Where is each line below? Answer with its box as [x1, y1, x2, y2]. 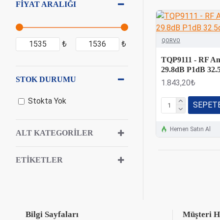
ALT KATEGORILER [16, 129, 93, 137]
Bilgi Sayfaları [26, 210, 79, 219]
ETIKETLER [16, 156, 63, 164]
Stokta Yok [28, 96, 66, 106]
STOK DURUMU [16, 75, 76, 83]
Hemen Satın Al [169, 126, 211, 133]
